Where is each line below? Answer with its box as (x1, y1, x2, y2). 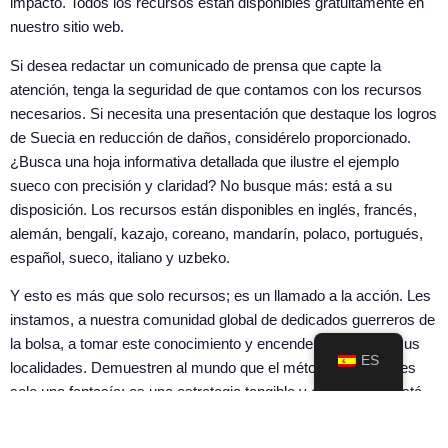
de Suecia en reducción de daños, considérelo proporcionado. (10, 128, 411, 146)
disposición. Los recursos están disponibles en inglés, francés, (10, 200, 417, 218)
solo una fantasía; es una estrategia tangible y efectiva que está (10, 383, 422, 401)
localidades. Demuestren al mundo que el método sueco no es (10, 359, 416, 377)
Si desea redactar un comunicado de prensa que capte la (10, 56, 381, 74)
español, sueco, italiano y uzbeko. (10, 248, 234, 266)
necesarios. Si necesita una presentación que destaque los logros (10, 104, 437, 122)
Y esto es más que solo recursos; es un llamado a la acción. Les (10, 287, 431, 305)
